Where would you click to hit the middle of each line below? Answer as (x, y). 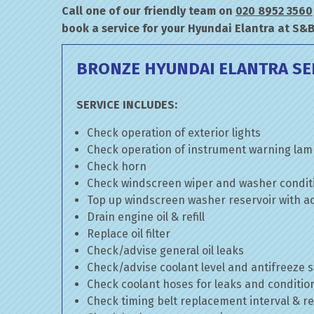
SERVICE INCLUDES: (127, 105)
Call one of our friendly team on (149, 11)
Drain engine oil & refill (146, 217)
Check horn (117, 166)
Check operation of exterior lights (174, 133)
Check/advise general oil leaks (165, 251)
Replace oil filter (129, 234)
